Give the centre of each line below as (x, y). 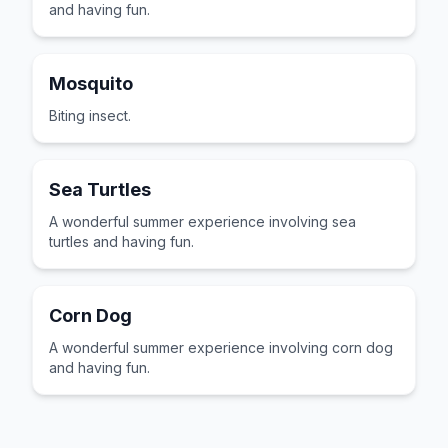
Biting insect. (90, 115)
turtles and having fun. (121, 241)
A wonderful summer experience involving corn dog (221, 347)
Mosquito (91, 83)
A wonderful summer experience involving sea (202, 221)
